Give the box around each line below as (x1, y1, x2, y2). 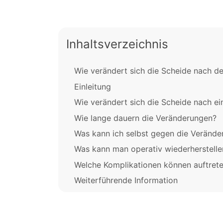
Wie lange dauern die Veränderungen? (74, 112, 217, 123)
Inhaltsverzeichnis (66, 37, 168, 52)
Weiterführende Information (74, 175, 178, 186)
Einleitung (74, 81, 111, 92)
